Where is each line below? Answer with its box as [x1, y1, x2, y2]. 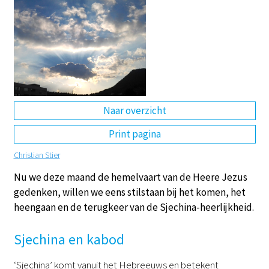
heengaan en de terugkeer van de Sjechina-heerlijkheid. [13, 200, 254, 214]
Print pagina [108, 127, 161, 141]
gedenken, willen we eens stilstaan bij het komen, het [13, 185, 246, 199]
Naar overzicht [103, 103, 166, 117]
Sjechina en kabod [13, 230, 124, 249]
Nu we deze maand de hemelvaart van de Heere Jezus [13, 170, 247, 184]
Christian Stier [13, 149, 60, 160]
